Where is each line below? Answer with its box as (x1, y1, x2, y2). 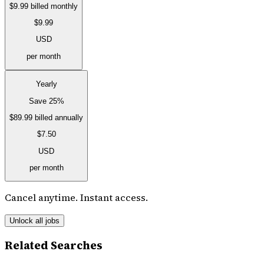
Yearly (35, 80, 57, 89)
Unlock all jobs (9, 216, 60, 226)
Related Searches (5, 238, 103, 253)
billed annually (35, 113, 83, 123)
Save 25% (28, 96, 64, 105)
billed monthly (31, 1, 78, 11)
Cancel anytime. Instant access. (5, 191, 148, 204)
